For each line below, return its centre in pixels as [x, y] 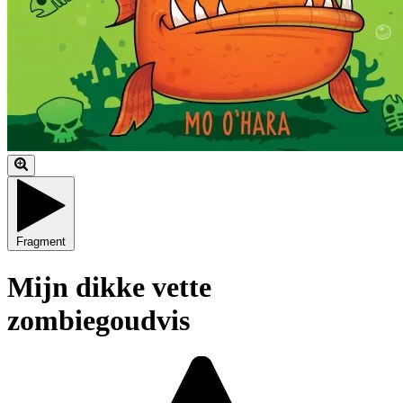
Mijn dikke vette [109, 287]
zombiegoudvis [99, 320]
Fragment [41, 242]
